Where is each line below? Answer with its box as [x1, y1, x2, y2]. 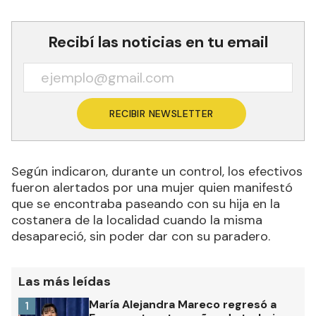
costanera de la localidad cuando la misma [11, 212, 262, 229]
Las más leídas [18, 273, 111, 291]
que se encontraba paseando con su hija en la [11, 195, 280, 213]
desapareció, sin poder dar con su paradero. [11, 228, 270, 245]
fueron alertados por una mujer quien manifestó [11, 179, 293, 197]
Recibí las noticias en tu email [48, 32, 268, 53]
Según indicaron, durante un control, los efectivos [11, 163, 303, 181]
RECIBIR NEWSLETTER [109, 107, 214, 121]
